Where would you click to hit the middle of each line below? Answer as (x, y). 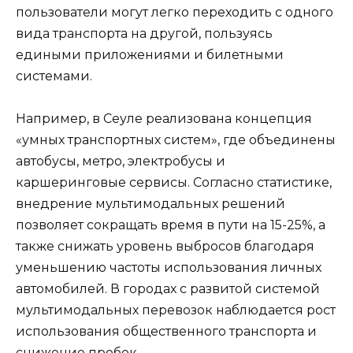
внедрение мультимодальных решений (150, 204)
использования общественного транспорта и (166, 332)
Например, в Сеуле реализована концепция (164, 119)
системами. (54, 76)
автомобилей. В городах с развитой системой (168, 289)
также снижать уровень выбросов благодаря (165, 247)
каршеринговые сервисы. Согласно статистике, (174, 183)
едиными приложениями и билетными (150, 55)
